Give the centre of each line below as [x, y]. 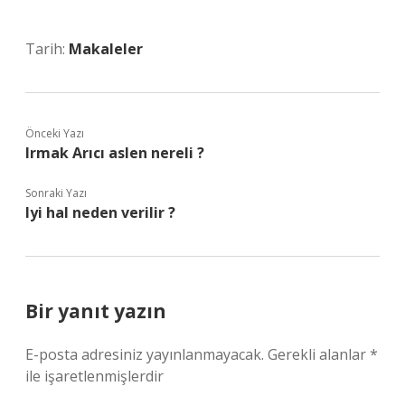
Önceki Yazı [55, 133]
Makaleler [106, 49]
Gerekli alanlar [319, 354]
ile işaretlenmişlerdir [94, 376]
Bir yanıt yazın [96, 311]
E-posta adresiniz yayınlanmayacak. [145, 354]
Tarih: [47, 49]
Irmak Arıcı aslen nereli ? [115, 153]
